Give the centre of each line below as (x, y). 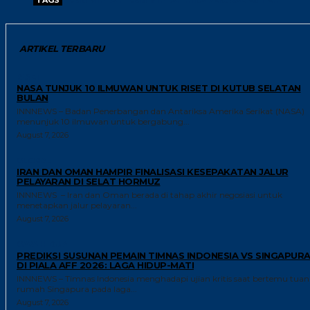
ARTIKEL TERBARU (62, 48)
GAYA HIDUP (42, 244)
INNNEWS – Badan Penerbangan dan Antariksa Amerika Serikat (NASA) (161, 111)
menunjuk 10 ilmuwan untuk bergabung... (103, 121)
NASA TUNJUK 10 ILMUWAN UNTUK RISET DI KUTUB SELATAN (159, 88)
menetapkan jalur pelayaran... (77, 205)
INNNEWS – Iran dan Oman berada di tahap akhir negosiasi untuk (149, 194)
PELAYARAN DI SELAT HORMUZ (89, 181)
